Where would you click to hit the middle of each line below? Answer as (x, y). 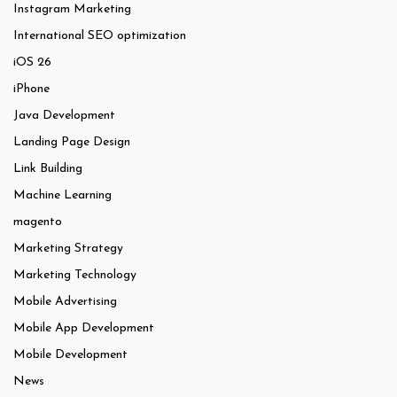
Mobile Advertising (65, 302)
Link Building (48, 169)
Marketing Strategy (68, 249)
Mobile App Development (84, 329)
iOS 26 (32, 63)
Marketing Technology (75, 276)
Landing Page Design (72, 143)
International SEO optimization (100, 36)
